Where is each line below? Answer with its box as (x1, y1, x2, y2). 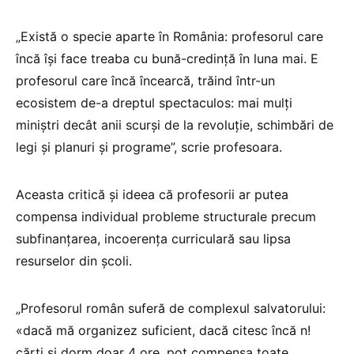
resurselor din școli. (16, 252, 132, 269)
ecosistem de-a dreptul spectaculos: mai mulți (16, 94, 292, 111)
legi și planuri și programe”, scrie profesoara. (16, 138, 282, 155)
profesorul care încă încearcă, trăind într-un (16, 72, 275, 88)
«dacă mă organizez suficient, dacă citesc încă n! (16, 322, 311, 338)
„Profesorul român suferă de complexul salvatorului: (16, 299, 326, 316)
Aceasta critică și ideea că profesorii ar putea (16, 186, 288, 202)
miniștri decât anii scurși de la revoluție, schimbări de (16, 116, 333, 133)
